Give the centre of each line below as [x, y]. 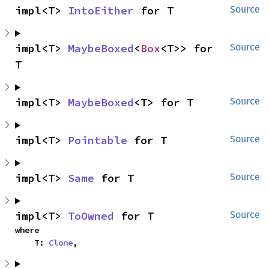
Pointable [98, 140]
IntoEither [101, 11]
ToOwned [91, 216]
